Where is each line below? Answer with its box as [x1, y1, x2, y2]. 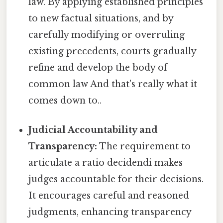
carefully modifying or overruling [28, 29, 185, 41]
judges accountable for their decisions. [28, 174, 204, 185]
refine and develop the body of [28, 62, 168, 74]
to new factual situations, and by [28, 13, 174, 24]
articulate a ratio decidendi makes [28, 157, 183, 169]
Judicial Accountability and [28, 124, 158, 136]
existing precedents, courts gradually [28, 46, 197, 57]
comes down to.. [28, 95, 102, 107]
